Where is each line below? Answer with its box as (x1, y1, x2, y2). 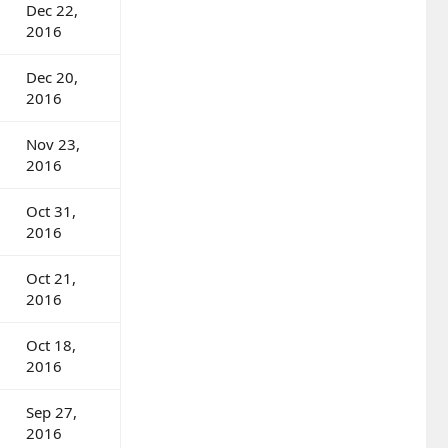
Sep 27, (26, 401, 77, 422)
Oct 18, (26, 334, 76, 355)
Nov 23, (26, 133, 80, 154)
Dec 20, (26, 66, 78, 87)
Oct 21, (26, 267, 76, 288)
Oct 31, (26, 200, 76, 221)
